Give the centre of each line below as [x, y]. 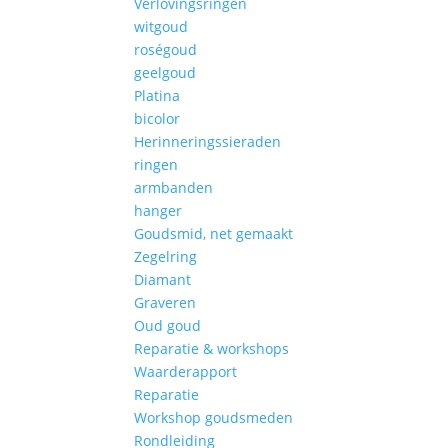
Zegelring [166, 256]
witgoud [161, 26]
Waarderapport [186, 371]
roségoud [166, 49]
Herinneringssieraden [208, 141]
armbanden [174, 187]
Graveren [165, 302]
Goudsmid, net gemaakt [214, 233]
